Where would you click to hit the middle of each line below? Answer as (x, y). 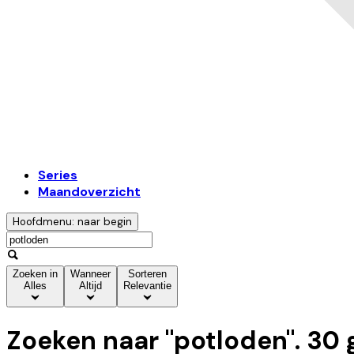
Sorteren (147, 274)
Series (58, 175)
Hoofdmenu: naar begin (72, 222)
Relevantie (147, 286)
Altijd (90, 286)
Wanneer (90, 274)
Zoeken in (35, 274)
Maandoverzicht (89, 192)
